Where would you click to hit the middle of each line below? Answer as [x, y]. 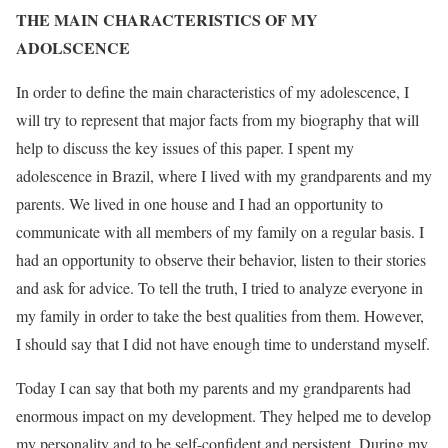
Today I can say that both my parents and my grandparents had [213, 387]
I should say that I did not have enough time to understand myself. [223, 343]
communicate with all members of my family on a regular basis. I [220, 231]
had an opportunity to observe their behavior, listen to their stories [221, 259]
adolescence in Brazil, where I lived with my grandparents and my [224, 175]
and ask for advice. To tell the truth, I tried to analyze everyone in [219, 287]
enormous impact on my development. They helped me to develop [223, 415]
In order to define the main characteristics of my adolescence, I [212, 91]
